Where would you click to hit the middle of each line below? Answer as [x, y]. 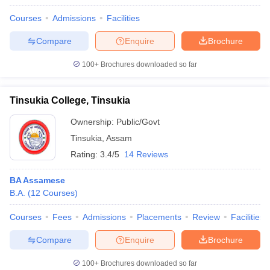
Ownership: [93, 122]
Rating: [85, 154]
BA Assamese [37, 180]
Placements [159, 217]
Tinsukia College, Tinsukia [70, 100]
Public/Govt [138, 122]
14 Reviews [146, 154]
